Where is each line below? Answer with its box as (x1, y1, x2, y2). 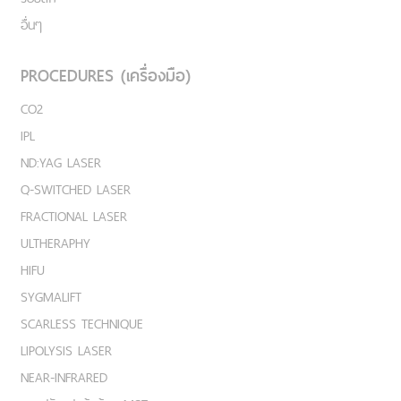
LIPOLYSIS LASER (21, 339, 112, 363)
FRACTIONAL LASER (21, 205, 127, 228)
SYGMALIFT (21, 286, 81, 309)
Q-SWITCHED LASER (21, 178, 131, 201)
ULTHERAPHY (21, 232, 90, 255)
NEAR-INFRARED (21, 366, 107, 389)
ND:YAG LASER (21, 151, 101, 175)
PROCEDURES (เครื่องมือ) (21, 62, 191, 90)
